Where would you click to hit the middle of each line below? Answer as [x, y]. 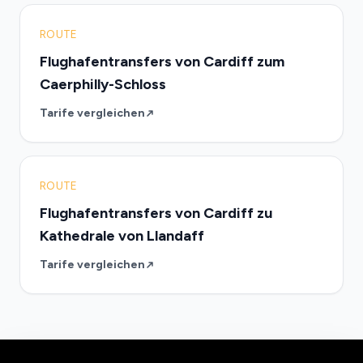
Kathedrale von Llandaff [122, 236]
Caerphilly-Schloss [103, 84]
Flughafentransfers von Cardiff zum [162, 62]
